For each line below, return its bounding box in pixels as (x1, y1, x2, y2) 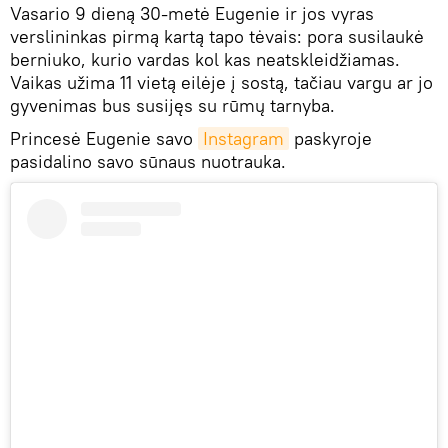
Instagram (203, 127, 284, 151)
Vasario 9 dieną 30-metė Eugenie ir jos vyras (10, 2, 374, 26)
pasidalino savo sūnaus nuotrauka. (10, 150, 286, 174)
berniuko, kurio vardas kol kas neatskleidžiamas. (10, 48, 400, 72)
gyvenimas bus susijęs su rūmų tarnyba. (10, 94, 335, 118)
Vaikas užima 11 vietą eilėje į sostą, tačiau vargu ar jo (10, 71, 433, 95)
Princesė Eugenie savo (10, 127, 198, 151)
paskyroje (289, 127, 372, 151)
